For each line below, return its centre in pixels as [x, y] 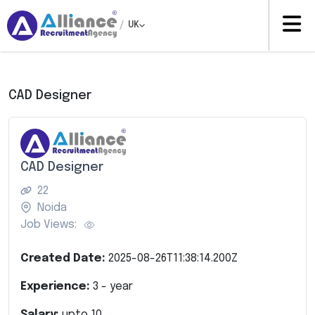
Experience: [57, 286]
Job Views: [49, 224]
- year [116, 286]
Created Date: [64, 258]
